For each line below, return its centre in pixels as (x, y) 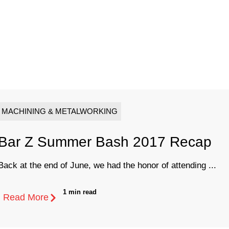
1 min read (80, 192)
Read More (26, 198)
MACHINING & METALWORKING (60, 111)
